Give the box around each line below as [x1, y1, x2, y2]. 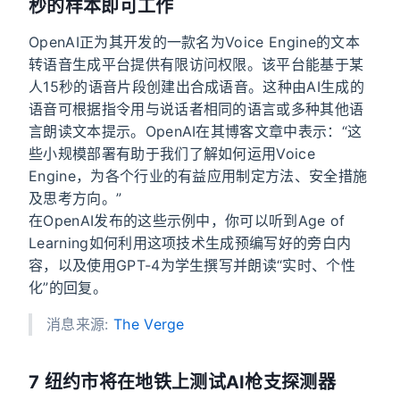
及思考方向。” [29, 189, 122, 208]
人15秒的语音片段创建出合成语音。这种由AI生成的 [29, 78, 364, 96]
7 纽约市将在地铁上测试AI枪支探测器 [29, 371, 337, 394]
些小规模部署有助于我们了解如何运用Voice [29, 145, 316, 163]
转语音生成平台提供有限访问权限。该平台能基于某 [29, 55, 364, 74]
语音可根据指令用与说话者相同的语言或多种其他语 [29, 100, 364, 119]
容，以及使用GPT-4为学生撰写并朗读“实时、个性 [29, 256, 355, 275]
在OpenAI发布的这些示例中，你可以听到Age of [29, 212, 346, 230]
